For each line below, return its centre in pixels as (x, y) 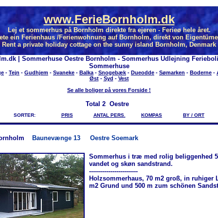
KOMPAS (152, 115)
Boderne (201, 73)
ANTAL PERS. (109, 115)
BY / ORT (194, 115)
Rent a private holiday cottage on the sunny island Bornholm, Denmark (109, 45)
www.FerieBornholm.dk (109, 19)
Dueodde (143, 73)
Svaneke (64, 73)
